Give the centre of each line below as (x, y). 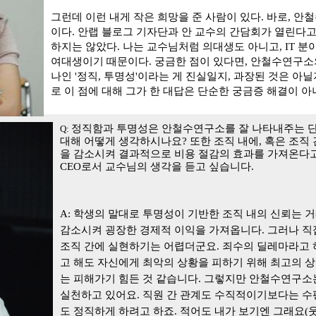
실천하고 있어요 (98, 295)
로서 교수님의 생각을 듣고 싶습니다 (166, 166)
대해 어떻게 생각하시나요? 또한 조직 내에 (159, 141)
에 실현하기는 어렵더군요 (156, 246)
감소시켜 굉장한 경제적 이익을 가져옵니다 (161, 230)
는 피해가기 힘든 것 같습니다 (129, 279)
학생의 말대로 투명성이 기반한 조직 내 (165, 214)
